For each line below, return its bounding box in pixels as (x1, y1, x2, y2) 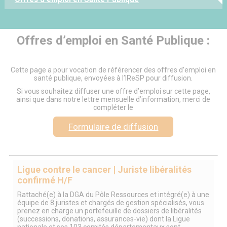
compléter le (93, 103, 134, 111)
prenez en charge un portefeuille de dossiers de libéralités (17, 206, 202, 215)
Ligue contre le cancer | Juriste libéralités (17, 164, 192, 175)
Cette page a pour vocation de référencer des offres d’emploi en (11, 65, 216, 74)
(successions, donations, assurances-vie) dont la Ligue (17, 214, 190, 223)
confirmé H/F (17, 174, 72, 185)
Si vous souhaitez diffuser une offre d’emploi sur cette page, (16, 87, 210, 95)
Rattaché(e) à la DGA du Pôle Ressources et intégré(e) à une (17, 190, 209, 199)
